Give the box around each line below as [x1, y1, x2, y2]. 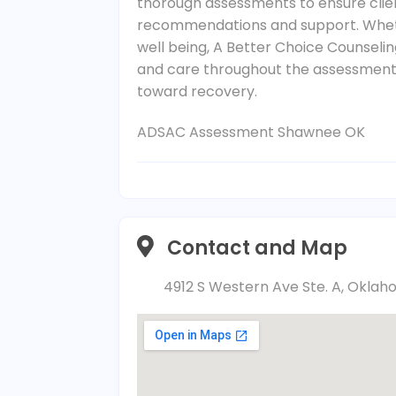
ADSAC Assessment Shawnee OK [137, 122, 366, 143]
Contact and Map [167, 233, 348, 262]
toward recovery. [137, 81, 258, 103]
